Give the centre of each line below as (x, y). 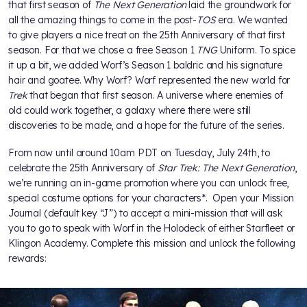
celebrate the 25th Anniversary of (83, 168)
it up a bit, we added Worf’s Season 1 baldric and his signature (145, 65)
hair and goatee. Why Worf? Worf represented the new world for (149, 81)
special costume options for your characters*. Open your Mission (151, 198)
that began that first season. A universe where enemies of (155, 96)
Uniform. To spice (256, 50)
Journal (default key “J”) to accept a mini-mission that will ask (145, 213)
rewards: (27, 259)
